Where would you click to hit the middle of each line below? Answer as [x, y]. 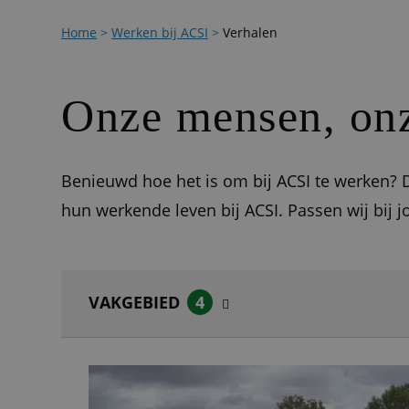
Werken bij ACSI [160, 33]
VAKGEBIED [134, 303]
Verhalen [250, 33]
